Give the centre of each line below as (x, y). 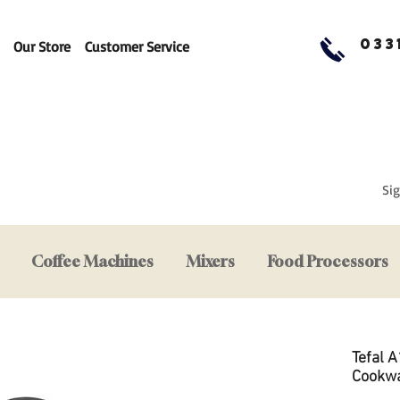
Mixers (211, 262)
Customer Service (137, 46)
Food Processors (328, 262)
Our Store (42, 46)
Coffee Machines (92, 262)
